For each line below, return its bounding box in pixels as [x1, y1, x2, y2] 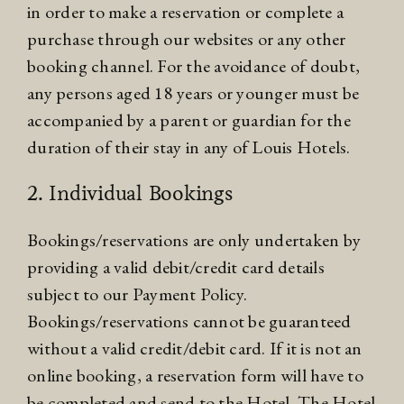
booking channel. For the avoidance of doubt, [27, 54, 360, 78]
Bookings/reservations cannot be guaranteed [27, 309, 352, 334]
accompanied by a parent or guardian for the [27, 108, 351, 133]
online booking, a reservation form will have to [27, 363, 363, 388]
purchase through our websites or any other [27, 27, 346, 51]
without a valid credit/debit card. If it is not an [27, 336, 363, 361]
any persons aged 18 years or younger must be [27, 81, 359, 106]
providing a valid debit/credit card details [27, 255, 325, 280]
